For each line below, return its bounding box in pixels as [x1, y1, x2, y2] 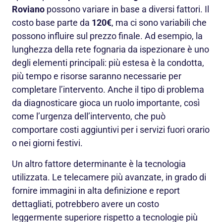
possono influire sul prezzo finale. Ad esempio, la [12, 31, 203, 42]
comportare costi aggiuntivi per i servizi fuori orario [12, 124, 210, 135]
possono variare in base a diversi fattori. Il [45, 4, 209, 15]
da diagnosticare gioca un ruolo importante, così [12, 98, 200, 109]
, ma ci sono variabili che [111, 17, 207, 28]
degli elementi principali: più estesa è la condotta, [12, 57, 204, 68]
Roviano [12, 4, 45, 15]
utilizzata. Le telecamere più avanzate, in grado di [12, 171, 206, 182]
